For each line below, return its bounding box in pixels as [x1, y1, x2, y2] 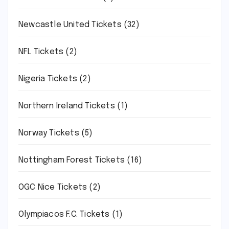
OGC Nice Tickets [18, 183, 87, 192]
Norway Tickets [18, 129, 79, 138]
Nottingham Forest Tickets [18, 156, 125, 165]
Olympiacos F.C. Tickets [18, 210, 110, 219]
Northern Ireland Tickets [18, 102, 115, 110]
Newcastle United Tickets [18, 20, 122, 29]
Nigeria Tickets [18, 75, 77, 83]
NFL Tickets [18, 48, 64, 56]
